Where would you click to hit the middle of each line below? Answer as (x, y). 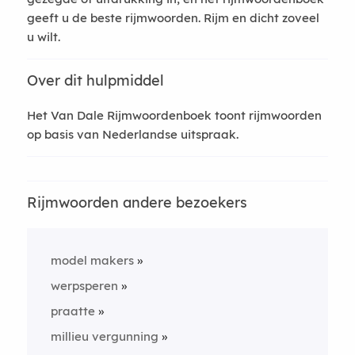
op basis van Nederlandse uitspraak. (132, 134)
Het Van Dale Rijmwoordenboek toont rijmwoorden (174, 115)
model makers (92, 260)
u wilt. (43, 37)
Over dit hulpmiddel (95, 80)
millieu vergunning (104, 336)
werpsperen (84, 286)
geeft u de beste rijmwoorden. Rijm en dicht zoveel (173, 18)
